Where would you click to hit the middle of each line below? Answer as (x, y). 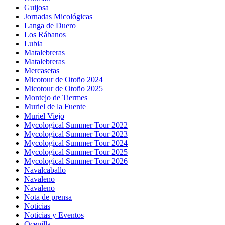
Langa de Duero (50, 26)
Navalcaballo (45, 170)
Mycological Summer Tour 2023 (76, 134)
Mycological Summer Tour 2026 (76, 161)
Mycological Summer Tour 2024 (76, 143)
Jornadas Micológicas (58, 17)
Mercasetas (42, 71)
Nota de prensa (48, 197)
